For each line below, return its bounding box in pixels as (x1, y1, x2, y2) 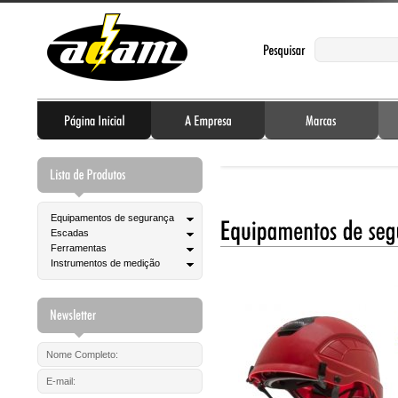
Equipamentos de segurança (51, 212, 174, 223)
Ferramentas (51, 243, 107, 253)
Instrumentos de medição (51, 258, 160, 268)
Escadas (51, 227, 89, 238)
